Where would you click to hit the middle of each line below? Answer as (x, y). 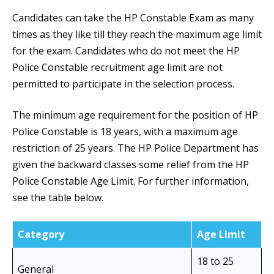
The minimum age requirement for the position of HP (135, 115)
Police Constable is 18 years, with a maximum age (125, 132)
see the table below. (58, 198)
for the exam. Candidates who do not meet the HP (126, 51)
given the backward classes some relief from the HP (131, 165)
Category (41, 235)
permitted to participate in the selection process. (123, 84)
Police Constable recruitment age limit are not (117, 68)
